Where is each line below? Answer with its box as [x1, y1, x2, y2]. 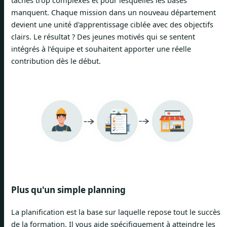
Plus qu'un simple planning [11, 183, 126, 196]
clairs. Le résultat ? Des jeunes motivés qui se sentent [11, 31, 195, 42]
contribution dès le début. [11, 55, 101, 66]
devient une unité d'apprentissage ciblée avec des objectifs [11, 19, 213, 29]
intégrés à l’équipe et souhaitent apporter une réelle [11, 43, 191, 54]
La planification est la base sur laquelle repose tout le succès [11, 206, 220, 217]
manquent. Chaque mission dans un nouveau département [11, 7, 216, 17]
